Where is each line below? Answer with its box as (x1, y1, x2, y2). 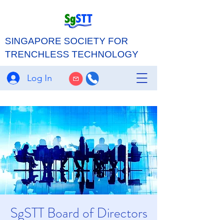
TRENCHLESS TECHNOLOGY (5, 49, 138, 59)
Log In (27, 72, 52, 83)
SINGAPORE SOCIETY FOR (5, 36, 128, 46)
